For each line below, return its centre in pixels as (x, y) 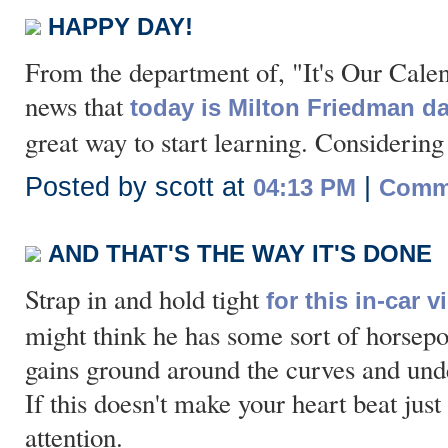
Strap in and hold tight (145, 299)
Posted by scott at (139, 187)
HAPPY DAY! (120, 26)
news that (77, 106)
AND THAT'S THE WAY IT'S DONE (240, 253)
